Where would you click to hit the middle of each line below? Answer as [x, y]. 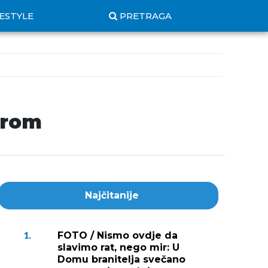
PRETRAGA [146, 16]
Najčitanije [112, 195]
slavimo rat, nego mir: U [118, 247]
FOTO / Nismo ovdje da [118, 235]
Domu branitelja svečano [121, 259]
